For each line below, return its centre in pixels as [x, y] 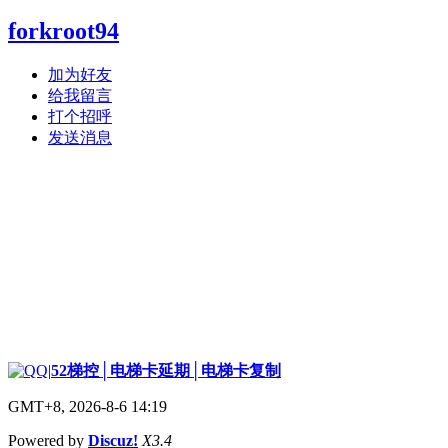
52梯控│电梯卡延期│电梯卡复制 [166, 370]
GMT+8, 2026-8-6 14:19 [87, 406]
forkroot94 [63, 30]
